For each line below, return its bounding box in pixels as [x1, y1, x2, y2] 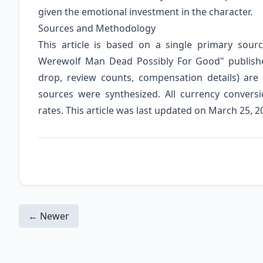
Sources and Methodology [38, 22, 156, 35]
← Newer [28, 210, 69, 223]
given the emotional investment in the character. [38, 5, 252, 19]
